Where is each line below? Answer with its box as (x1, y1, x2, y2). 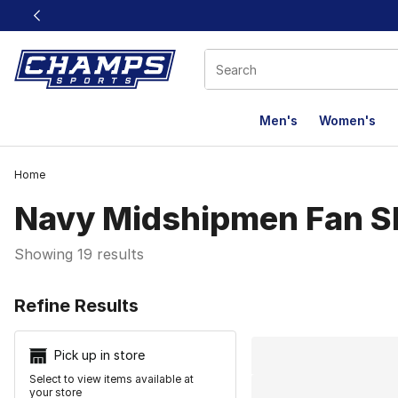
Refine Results (14, 295, 139, 316)
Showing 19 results (14, 245, 144, 263)
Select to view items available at (29, 372, 194, 386)
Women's (319, 113, 376, 128)
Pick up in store (54, 347, 145, 362)
